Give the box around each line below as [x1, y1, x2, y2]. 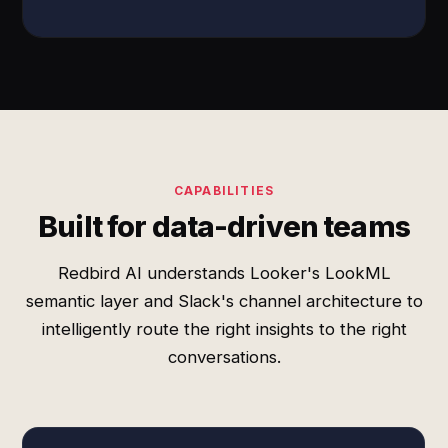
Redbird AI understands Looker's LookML [57, 263, 391, 283]
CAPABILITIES [173, 183, 275, 198]
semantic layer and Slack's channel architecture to [25, 291, 423, 311]
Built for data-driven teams [38, 209, 410, 244]
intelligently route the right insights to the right [41, 319, 407, 339]
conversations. [167, 347, 281, 367]
